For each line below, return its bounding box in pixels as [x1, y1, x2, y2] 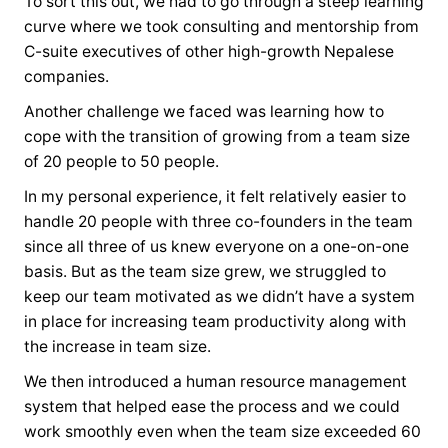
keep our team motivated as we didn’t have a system [23, 287, 415, 307]
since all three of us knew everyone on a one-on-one [23, 237, 409, 257]
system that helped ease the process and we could [23, 397, 400, 417]
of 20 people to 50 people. [23, 152, 219, 172]
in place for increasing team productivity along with [23, 312, 406, 332]
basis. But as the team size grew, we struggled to [23, 262, 386, 282]
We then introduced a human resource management [23, 372, 407, 392]
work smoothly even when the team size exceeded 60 [23, 422, 421, 442]
